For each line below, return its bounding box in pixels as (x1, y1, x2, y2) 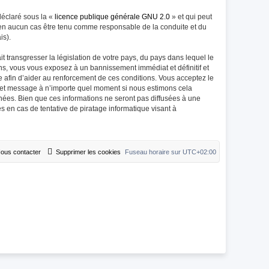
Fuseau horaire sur (125, 148, 183, 156)
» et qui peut (170, 13, 212, 21)
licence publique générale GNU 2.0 (55, 13, 170, 21)
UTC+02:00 (183, 148, 216, 156)
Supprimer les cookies (56, 148, 121, 156)
